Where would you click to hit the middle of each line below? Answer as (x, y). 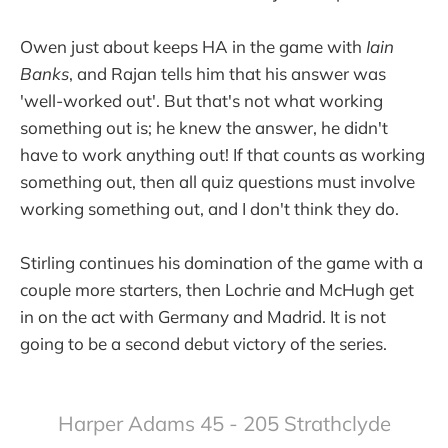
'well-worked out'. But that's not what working (201, 100)
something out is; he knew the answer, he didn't (204, 127)
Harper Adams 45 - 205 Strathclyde (224, 422)
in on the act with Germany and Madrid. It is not (203, 316)
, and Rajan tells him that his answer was (227, 73)
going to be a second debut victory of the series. (203, 343)
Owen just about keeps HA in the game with (193, 46)
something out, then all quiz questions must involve (217, 181)
